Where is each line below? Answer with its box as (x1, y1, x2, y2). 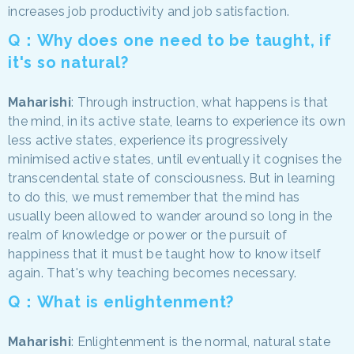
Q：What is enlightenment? (8, 292, 235, 311)
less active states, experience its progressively (8, 132, 288, 148)
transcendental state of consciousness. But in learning (8, 170, 336, 186)
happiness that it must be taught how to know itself (8, 246, 322, 262)
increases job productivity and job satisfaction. (8, 3, 290, 19)
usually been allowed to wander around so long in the (8, 208, 333, 224)
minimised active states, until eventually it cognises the (8, 151, 342, 167)
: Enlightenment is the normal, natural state (70, 333, 330, 349)
